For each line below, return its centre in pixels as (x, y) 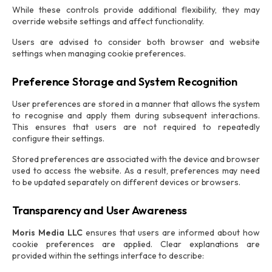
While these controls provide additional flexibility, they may (136, 10)
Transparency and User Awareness (100, 210)
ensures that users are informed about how (171, 233)
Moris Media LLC (47, 233)
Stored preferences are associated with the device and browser (136, 159)
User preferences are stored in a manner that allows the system (136, 104)
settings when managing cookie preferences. (99, 53)
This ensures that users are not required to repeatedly (136, 127)
